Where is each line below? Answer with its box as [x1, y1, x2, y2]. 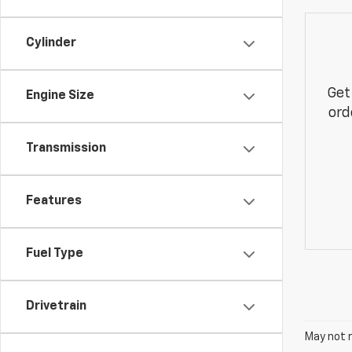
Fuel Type [26, 247, 83, 260]
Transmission [26, 142, 106, 155]
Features [26, 195, 82, 207]
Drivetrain [26, 300, 86, 313]
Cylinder [26, 37, 76, 49]
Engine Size [26, 90, 94, 102]
